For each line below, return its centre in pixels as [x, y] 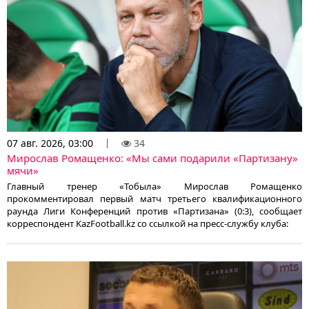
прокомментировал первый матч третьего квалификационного [154, 199]
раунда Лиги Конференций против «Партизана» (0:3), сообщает [154, 211]
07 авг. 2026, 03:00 [50, 143]
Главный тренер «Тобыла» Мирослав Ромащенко [154, 187]
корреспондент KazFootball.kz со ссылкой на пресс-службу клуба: [148, 224]
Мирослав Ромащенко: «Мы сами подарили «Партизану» [152, 158]
